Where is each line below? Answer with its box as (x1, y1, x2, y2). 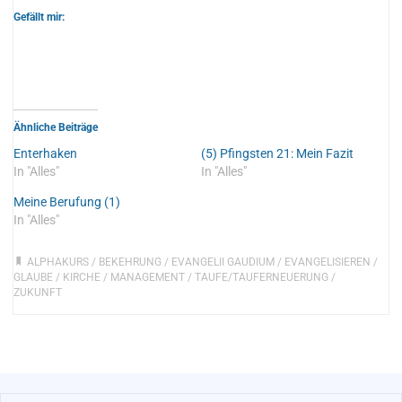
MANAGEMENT (110, 270, 186, 284)
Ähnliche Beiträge (13, 120, 99, 134)
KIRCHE (63, 270, 101, 284)
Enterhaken (13, 145, 78, 161)
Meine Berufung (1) (13, 194, 121, 209)
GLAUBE (13, 270, 54, 284)
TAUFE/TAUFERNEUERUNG (195, 270, 329, 284)
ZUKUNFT (13, 285, 63, 299)
